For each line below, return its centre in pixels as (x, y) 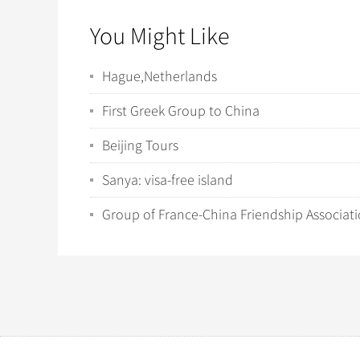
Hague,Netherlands (160, 76)
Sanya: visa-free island (168, 180)
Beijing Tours (140, 145)
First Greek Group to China (181, 111)
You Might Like (160, 37)
